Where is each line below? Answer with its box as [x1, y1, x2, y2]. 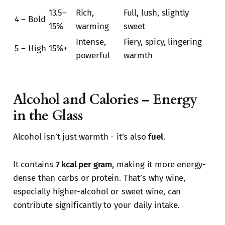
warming [75, 21, 109, 32]
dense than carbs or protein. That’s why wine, [13, 173, 186, 184]
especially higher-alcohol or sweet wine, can [13, 186, 181, 197]
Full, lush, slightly [123, 8, 189, 19]
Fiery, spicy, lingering [123, 37, 202, 48]
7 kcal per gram [55, 159, 113, 170]
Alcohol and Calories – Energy [13, 90, 197, 109]
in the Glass [13, 106, 83, 126]
